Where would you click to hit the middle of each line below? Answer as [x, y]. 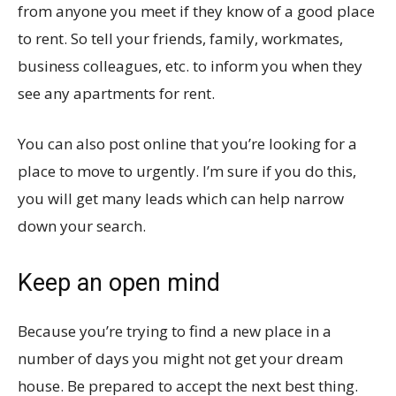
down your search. [82, 226]
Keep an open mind [119, 283]
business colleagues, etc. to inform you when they [190, 66]
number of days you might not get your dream [180, 359]
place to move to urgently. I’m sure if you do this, [187, 171]
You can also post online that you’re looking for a [187, 144]
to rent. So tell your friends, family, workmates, [180, 39]
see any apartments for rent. [116, 94]
